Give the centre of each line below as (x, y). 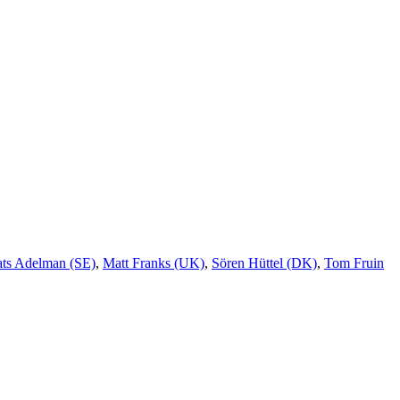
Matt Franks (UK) (154, 263)
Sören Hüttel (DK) (264, 263)
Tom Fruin (354, 263)
